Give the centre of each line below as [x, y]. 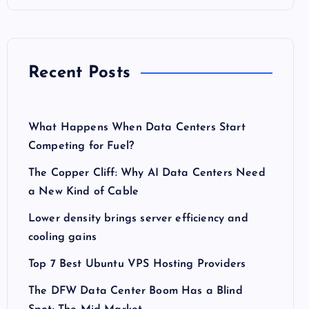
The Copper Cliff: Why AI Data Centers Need [147, 173]
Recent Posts [79, 73]
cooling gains [63, 237]
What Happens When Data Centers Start [137, 128]
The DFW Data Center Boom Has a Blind [136, 291]
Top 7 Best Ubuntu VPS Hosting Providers [137, 264]
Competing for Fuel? [81, 146]
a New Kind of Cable [84, 192]
